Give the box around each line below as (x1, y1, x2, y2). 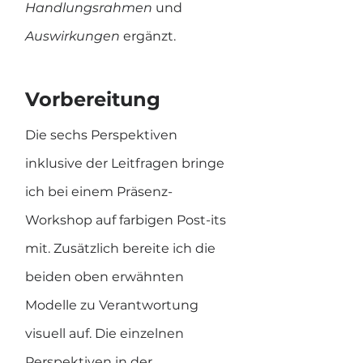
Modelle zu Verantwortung (25, 297, 202, 313)
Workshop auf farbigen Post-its (25, 212, 229, 228)
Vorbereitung (25, 88, 160, 111)
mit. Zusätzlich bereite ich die (25, 241, 219, 256)
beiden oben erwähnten (25, 269, 187, 284)
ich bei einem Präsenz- (25, 184, 173, 199)
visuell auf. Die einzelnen (25, 326, 187, 341)
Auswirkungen (25, 28, 123, 44)
